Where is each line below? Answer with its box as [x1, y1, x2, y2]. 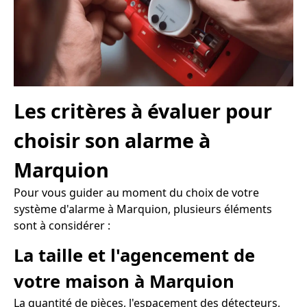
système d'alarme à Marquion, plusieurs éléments [14, 201, 272, 217]
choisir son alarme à [14, 127, 210, 154]
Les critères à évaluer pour [14, 97, 272, 125]
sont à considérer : [14, 218, 110, 234]
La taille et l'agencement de [14, 243, 255, 268]
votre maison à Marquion [14, 269, 234, 294]
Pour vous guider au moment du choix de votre [14, 185, 259, 201]
